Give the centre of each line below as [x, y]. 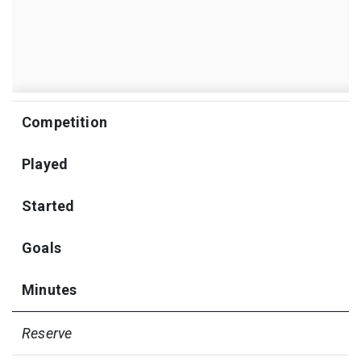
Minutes [50, 289]
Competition [64, 122]
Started [48, 205]
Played [45, 164]
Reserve [47, 333]
